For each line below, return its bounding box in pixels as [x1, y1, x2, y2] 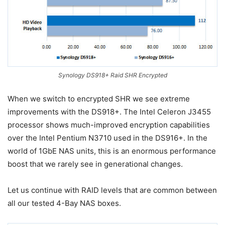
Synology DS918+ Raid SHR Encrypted [58, 71, 167, 79]
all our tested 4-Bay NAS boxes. [8, 198, 121, 208]
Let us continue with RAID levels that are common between [8, 185, 217, 195]
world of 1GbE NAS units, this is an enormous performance [8, 146, 216, 156]
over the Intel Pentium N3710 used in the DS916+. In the [8, 133, 207, 143]
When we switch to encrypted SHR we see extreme [8, 94, 190, 104]
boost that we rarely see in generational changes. [8, 159, 183, 169]
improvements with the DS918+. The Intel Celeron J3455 [8, 107, 211, 117]
